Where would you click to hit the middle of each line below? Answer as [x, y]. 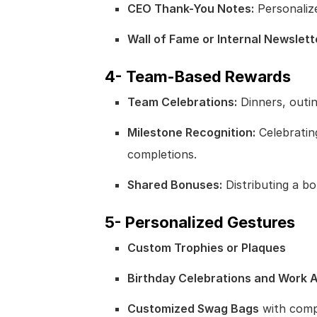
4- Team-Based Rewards [198, 76]
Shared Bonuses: [175, 184]
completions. [162, 154]
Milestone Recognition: [191, 132]
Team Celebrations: [182, 102]
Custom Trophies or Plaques [207, 247]
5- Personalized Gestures [200, 222]
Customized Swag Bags [193, 308]
